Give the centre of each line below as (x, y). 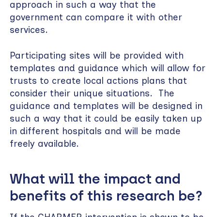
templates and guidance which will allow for (108, 68)
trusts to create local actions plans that (98, 81)
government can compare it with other (96, 17)
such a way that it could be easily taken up (106, 119)
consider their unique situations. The (92, 93)
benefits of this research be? (106, 196)
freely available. (44, 144)
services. (29, 30)
